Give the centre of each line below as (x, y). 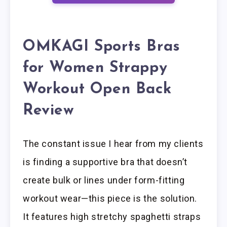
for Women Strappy (95, 68)
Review (49, 110)
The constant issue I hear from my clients (113, 143)
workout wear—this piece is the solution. (110, 198)
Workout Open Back (97, 89)
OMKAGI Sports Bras (102, 47)
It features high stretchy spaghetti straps (112, 216)
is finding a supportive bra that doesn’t (105, 162)
